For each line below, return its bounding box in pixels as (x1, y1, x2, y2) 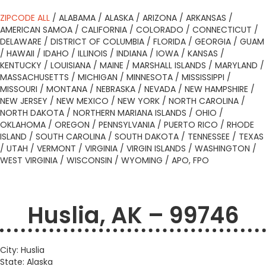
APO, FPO (172, 154, 209, 166)
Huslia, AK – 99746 (27, 199, 239, 231)
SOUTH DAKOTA (115, 131, 179, 142)
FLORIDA (153, 36, 186, 47)
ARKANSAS (186, 12, 226, 24)
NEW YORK (118, 95, 160, 107)
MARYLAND (215, 59, 258, 71)
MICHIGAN (78, 71, 118, 83)
